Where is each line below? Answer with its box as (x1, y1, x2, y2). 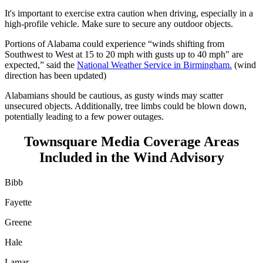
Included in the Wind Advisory (39, 150, 224, 166)
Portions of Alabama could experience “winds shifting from (5, 39, 224, 49)
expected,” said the (5, 60, 77, 70)
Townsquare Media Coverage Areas (24, 134, 239, 150)
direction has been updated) (5, 70, 106, 81)
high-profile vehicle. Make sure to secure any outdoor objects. (5, 19, 233, 29)
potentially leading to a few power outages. (5, 112, 164, 122)
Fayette (5, 197, 32, 208)
